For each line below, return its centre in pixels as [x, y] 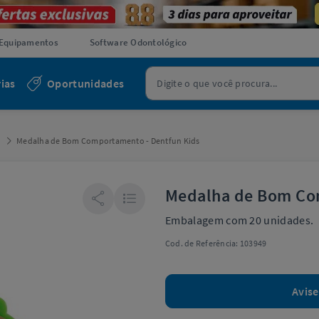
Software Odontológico [138, 42]
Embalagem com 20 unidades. [240, 220]
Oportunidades [86, 83]
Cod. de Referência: [202, 243]
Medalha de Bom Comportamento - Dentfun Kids [108, 141]
